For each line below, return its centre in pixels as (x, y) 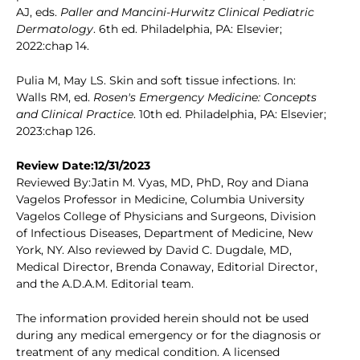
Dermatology (55, 29)
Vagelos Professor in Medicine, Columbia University (160, 200)
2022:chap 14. (53, 46)
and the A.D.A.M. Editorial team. (105, 284)
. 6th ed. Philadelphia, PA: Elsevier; (188, 29)
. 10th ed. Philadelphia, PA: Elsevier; (230, 115)
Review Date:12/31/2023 (83, 166)
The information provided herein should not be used (162, 319)
